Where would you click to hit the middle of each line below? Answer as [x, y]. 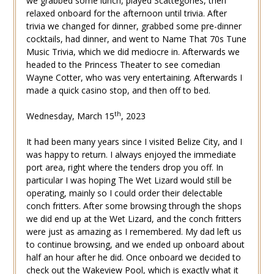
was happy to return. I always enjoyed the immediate [131, 155]
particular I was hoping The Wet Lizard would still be [129, 180]
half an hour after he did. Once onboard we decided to [133, 257]
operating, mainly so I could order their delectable [124, 193]
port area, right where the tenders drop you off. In [124, 168]
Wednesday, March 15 [70, 116]
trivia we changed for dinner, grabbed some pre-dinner [134, 26]
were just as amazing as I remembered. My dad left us [134, 232]
